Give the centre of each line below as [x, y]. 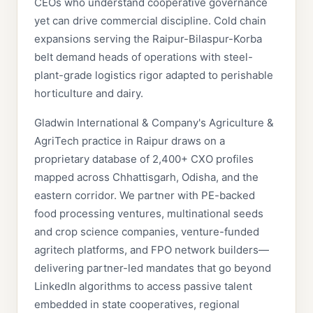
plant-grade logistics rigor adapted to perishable [154, 75]
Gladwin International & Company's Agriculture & [154, 123]
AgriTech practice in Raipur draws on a [130, 141]
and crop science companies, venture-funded [147, 232]
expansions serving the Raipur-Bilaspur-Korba [148, 39]
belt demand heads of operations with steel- [144, 57]
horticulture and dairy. [89, 93]
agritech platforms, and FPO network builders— [152, 250]
